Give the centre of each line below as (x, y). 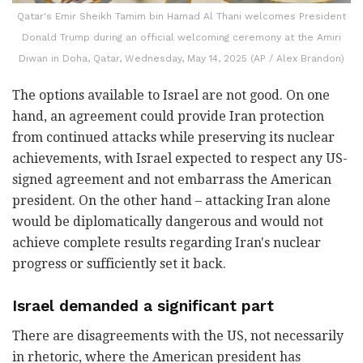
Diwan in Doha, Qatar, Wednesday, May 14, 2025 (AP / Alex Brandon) (181, 58)
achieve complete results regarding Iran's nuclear (167, 242)
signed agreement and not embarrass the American (172, 179)
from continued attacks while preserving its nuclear (173, 137)
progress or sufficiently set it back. (119, 263)
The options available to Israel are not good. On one (171, 95)
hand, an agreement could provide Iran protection (168, 116)
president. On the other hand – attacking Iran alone (171, 200)
